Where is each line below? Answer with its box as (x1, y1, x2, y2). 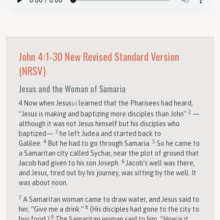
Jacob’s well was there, (126, 159, 195, 167)
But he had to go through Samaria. (48, 139, 153, 147)
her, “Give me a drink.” (19, 205, 86, 213)
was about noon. (19, 178, 68, 187)
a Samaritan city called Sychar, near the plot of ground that (19, 149, 199, 157)
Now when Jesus (24, 99, 72, 107)
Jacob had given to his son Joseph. (19, 159, 122, 167)
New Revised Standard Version (65, 49, 180, 64)
